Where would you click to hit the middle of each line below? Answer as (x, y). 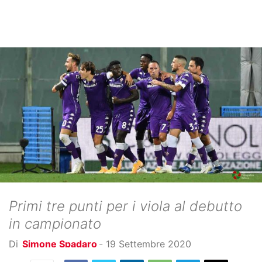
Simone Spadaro (60, 244)
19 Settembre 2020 (149, 244)
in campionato (55, 223)
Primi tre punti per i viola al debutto (125, 206)
